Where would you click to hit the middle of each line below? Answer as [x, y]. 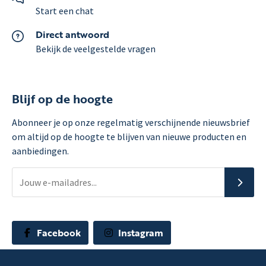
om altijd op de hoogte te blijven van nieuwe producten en [129, 137]
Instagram [140, 233]
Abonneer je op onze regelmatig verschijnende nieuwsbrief [131, 123]
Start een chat [65, 10]
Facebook [58, 233]
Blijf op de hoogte [62, 98]
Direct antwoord [72, 34]
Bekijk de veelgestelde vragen [96, 48]
